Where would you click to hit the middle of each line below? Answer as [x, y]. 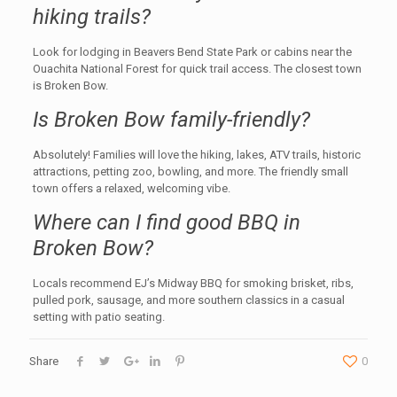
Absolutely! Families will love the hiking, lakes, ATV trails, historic [196, 155]
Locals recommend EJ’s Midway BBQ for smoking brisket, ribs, [193, 284]
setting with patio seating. [98, 317]
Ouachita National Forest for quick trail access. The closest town [197, 69]
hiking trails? [91, 17]
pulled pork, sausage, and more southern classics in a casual [188, 300]
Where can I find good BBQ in [166, 223]
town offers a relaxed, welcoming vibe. [131, 189]
